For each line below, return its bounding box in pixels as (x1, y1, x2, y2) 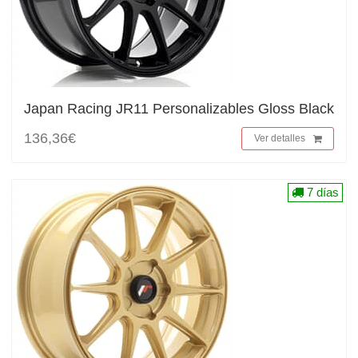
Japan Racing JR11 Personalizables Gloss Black (24, 101, 334, 117)
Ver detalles (254, 133, 305, 144)
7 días (304, 185, 339, 199)
